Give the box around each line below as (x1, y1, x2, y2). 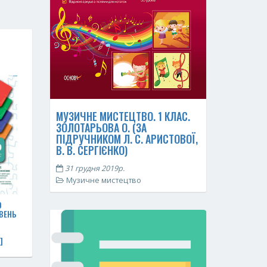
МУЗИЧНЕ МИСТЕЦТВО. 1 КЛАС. (55, 108, 190, 124)
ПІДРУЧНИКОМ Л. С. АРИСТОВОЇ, (55, 131, 198, 147)
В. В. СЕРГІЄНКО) (55, 142, 128, 158)
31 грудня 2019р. (63, 163, 125, 173)
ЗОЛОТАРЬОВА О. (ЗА (55, 119, 147, 135)
